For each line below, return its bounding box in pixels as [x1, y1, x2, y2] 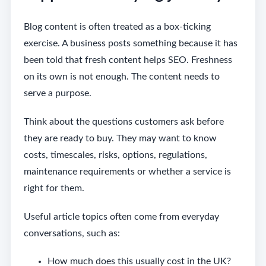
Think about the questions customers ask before [23, 117, 224, 127]
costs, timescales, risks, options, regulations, [23, 150, 207, 160]
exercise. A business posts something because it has [23, 39, 237, 49]
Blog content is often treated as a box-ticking [23, 22, 211, 32]
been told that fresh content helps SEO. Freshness [23, 55, 232, 65]
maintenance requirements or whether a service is [23, 167, 231, 177]
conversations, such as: [23, 229, 120, 239]
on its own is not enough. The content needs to [23, 72, 220, 82]
